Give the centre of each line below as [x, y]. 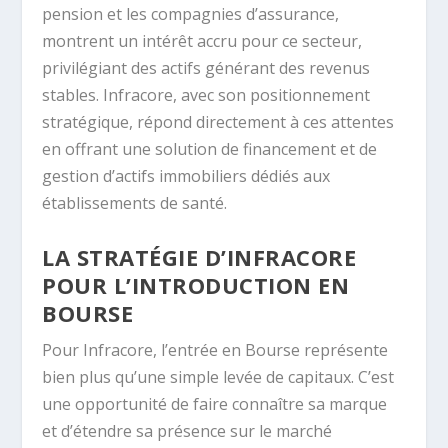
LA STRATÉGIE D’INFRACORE [199, 256]
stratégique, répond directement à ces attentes [218, 122]
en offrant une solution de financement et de [210, 149]
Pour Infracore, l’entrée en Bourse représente [215, 349]
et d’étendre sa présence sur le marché [187, 430]
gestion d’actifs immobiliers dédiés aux [186, 176]
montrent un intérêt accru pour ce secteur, [202, 41]
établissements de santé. [135, 203]
